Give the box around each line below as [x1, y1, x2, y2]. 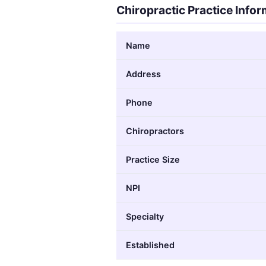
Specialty [126, 211, 164, 221]
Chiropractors [126, 125, 184, 136]
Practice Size [126, 154, 180, 164]
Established [126, 239, 175, 250]
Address [126, 68, 161, 79]
